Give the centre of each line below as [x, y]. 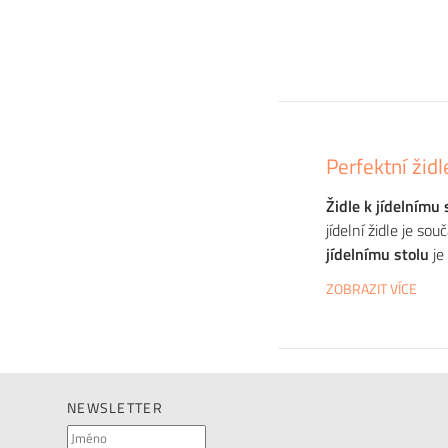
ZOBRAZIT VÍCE [371, 288]
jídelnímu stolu [377, 253]
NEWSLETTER [115, 408]
